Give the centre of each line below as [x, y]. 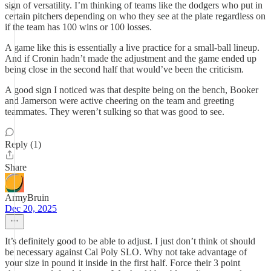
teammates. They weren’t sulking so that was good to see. [115, 112]
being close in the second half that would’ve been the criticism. [124, 69]
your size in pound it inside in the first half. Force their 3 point [122, 263]
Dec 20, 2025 [31, 208]
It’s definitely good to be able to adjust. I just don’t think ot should [130, 241]
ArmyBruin [27, 198]
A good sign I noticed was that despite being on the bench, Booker [132, 90]
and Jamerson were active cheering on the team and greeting [119, 101]
